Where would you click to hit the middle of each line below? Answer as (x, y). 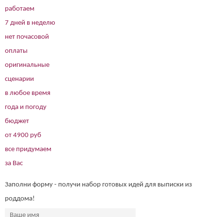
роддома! (20, 199)
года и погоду (26, 108)
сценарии (19, 79)
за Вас (14, 164)
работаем (20, 9)
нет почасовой (27, 37)
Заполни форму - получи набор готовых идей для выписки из (98, 185)
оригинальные (27, 65)
